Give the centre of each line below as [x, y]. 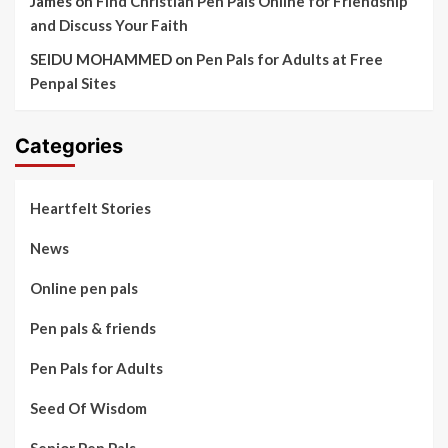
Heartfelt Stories [90, 208]
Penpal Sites [73, 83]
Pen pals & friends [93, 328]
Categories [69, 146]
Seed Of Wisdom [88, 408]
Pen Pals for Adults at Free [289, 59]
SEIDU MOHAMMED [101, 59]
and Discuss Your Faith [109, 25]
